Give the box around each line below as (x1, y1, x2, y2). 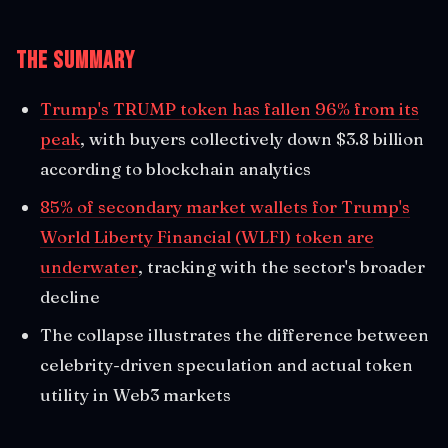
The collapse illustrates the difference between (40, 323, 429, 345)
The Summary (16, 45, 135, 75)
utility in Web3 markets (40, 383, 231, 405)
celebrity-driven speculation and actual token (40, 353, 413, 375)
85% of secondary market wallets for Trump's (40, 195, 410, 217)
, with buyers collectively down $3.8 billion (80, 127, 424, 149)
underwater (40, 255, 138, 277)
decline (40, 285, 100, 307)
